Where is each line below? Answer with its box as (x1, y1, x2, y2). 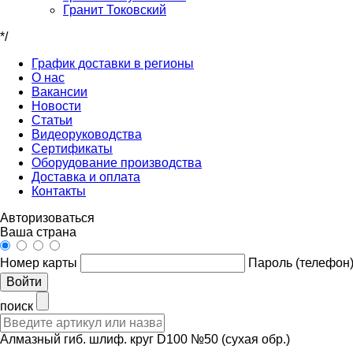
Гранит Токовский (63, 3, 166, 17)
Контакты (32, 184, 86, 198)
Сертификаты (32, 142, 113, 155)
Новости (32, 99, 81, 113)
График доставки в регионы (32, 57, 194, 70)
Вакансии (32, 85, 87, 98)
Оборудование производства (32, 156, 202, 169)
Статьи (32, 113, 72, 127)
